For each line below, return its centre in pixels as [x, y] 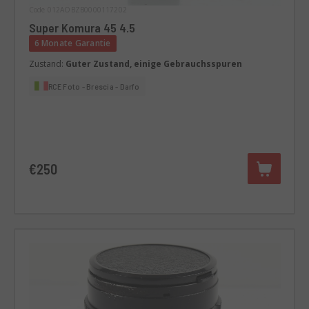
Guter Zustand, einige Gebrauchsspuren [153, 63]
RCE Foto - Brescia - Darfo [94, 86]
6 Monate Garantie [72, 43]
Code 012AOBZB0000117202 [78, 9]
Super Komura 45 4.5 [127, 27]
